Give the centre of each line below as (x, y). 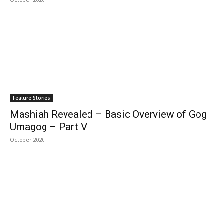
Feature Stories (32, 98)
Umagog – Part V (48, 127)
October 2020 (27, 140)
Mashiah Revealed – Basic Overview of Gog (108, 114)
